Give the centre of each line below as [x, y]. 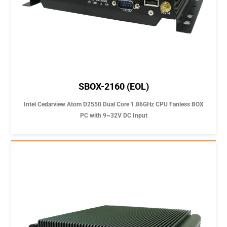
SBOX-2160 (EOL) [113, 86]
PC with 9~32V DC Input [113, 115]
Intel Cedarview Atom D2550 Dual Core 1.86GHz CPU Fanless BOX [113, 104]
